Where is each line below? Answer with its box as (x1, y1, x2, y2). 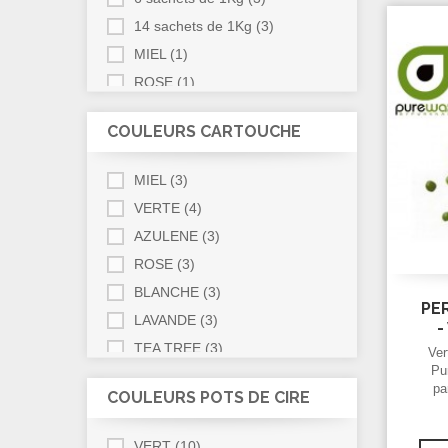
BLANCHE (134, 284, 199, 301)
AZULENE (134, 228, 198, 245)
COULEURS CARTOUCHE (107, 122, 301, 142)
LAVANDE (134, 312, 196, 329)
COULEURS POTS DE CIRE (107, 388, 310, 408)
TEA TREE (134, 340, 201, 357)
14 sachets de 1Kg (134, 18, 252, 35)
